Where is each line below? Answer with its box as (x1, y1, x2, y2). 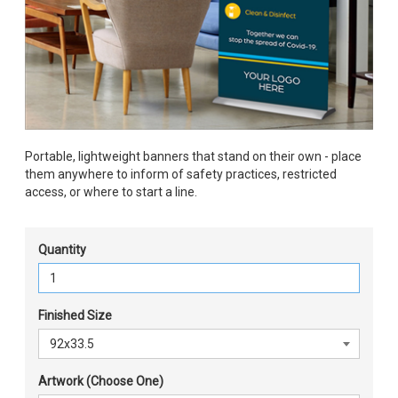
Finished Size (38, 308, 112, 322)
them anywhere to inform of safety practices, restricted (25, 167, 337, 181)
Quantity (38, 243, 86, 257)
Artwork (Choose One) (38, 374, 163, 388)
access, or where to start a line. (25, 185, 197, 199)
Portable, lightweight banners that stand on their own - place (25, 149, 362, 163)
